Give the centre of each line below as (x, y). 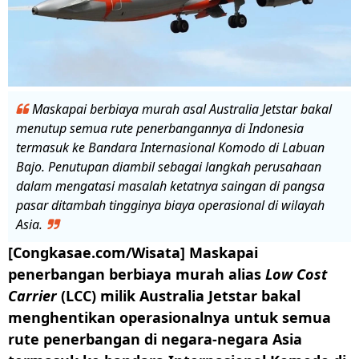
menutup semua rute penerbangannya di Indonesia (160, 129)
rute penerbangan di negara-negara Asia (155, 339)
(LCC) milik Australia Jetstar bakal (181, 296)
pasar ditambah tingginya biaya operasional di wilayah (170, 206)
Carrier (34, 296)
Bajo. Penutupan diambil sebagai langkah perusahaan (169, 167)
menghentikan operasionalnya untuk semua (169, 318)
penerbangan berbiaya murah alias (135, 274)
